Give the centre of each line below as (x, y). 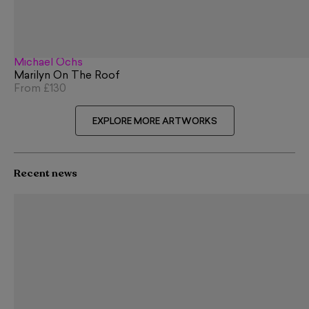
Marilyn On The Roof (67, 76)
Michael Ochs (48, 63)
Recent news (46, 173)
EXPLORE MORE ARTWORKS (154, 122)
